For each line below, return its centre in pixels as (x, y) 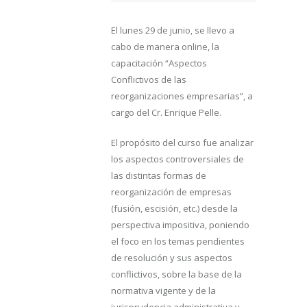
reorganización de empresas (171, 192)
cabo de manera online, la (165, 46)
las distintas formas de (159, 175)
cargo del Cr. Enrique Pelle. (166, 112)
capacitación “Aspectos (159, 63)
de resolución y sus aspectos (172, 257)
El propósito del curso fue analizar (182, 142)
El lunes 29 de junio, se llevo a (173, 30)
